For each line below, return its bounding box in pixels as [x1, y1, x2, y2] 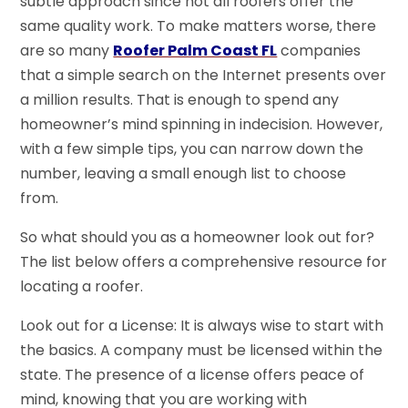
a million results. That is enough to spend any [20, 88, 340, 110]
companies [277, 39, 362, 61]
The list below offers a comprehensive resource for [20, 250, 388, 272]
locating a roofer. [20, 275, 144, 297]
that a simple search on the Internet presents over [20, 64, 387, 86]
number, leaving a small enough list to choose [20, 162, 347, 184]
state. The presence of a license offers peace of [20, 363, 365, 385]
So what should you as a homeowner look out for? [20, 226, 375, 248]
